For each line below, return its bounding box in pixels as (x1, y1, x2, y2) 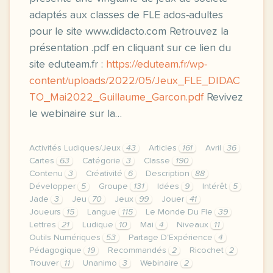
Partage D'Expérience (129, 233, 215, 242)
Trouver (29, 259, 61, 268)
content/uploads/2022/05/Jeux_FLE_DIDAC (29, 76, 240, 87)
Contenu (29, 169, 65, 178)
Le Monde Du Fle (146, 208, 215, 216)
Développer (29, 182, 78, 191)
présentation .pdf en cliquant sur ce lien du (29, 43, 231, 54)
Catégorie (82, 157, 123, 165)
